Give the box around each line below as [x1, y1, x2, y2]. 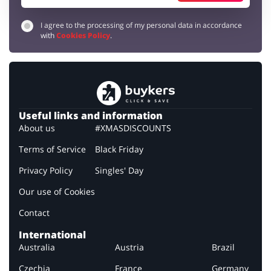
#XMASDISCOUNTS [95, 122, 171, 134]
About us [19, 122, 55, 134]
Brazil [211, 241, 235, 253]
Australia [19, 241, 55, 253]
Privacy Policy [19, 164, 73, 176]
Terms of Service [19, 143, 86, 155]
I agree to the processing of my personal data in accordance [41, 19, 242, 30]
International [19, 227, 86, 241]
